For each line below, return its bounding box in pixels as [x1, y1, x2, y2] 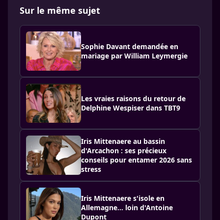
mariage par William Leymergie [81, 51, 188, 60]
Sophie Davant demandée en [81, 42, 178, 51]
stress [81, 165, 101, 174]
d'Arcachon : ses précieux [81, 146, 166, 155]
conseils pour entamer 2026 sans [81, 155, 192, 165]
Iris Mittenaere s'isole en [81, 193, 165, 203]
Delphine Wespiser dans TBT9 [81, 103, 180, 112]
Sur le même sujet [20, 4, 100, 16]
